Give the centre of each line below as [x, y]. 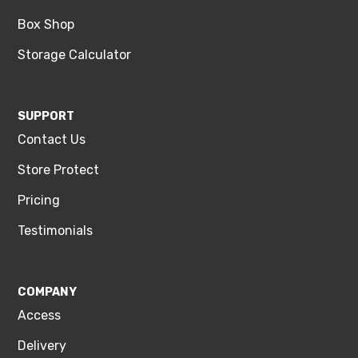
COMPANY [48, 292]
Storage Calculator [75, 55]
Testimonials [56, 231]
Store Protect [59, 170]
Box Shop [46, 25]
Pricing [39, 201]
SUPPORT [46, 117]
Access [40, 316]
